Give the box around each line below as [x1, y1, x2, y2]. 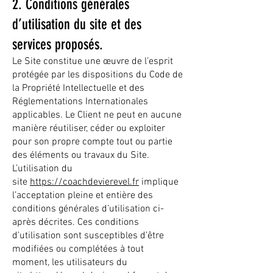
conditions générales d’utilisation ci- [12, 203, 164, 215]
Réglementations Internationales [12, 96, 148, 108]
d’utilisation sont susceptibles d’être [12, 230, 164, 242]
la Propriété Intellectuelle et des [12, 82, 144, 94]
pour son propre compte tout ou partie [12, 136, 172, 148]
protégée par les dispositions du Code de [12, 69, 183, 81]
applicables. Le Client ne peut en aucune [12, 109, 182, 121]
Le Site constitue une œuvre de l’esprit [12, 55, 173, 68]
